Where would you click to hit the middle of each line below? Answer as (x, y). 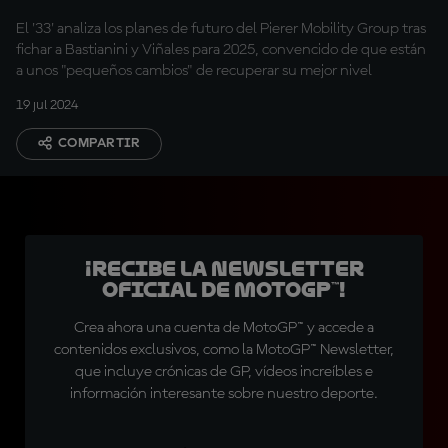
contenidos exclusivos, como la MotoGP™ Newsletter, (224, 350)
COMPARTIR (99, 143)
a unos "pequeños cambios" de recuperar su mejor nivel (194, 71)
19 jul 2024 (47, 105)
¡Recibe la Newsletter (224, 269)
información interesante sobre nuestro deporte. (224, 394)
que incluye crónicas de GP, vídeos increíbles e (224, 372)
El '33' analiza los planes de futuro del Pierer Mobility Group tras (221, 29)
